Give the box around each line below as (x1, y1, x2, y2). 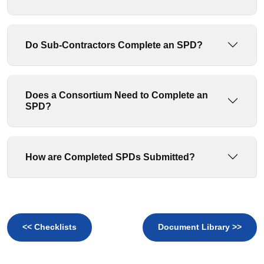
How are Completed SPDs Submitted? (25, 151, 195, 162)
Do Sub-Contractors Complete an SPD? (25, 39, 203, 50)
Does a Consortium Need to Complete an (25, 90, 208, 100)
